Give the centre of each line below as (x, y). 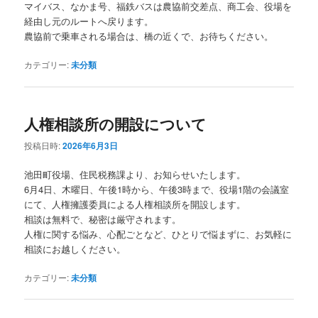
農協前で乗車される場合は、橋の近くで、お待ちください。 (149, 36)
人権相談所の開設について (116, 123)
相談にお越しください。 (75, 249)
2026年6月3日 (91, 146)
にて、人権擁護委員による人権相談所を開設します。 (135, 204)
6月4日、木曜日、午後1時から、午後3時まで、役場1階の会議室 (157, 190)
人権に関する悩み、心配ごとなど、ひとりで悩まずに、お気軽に (158, 234)
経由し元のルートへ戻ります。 (89, 21)
